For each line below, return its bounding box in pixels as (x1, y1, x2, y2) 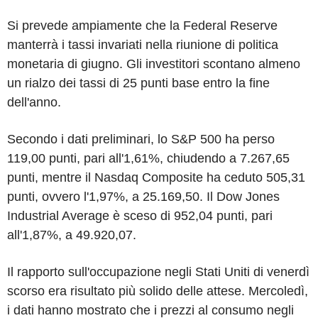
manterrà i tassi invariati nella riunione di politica (7, 37, 278, 52)
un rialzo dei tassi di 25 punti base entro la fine (7, 75, 270, 90)
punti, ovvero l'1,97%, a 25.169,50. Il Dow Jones (7, 189, 280, 204)
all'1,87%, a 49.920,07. (7, 227, 136, 242)
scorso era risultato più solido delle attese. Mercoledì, (7, 283, 308, 298)
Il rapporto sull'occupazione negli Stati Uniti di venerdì (7, 264, 309, 279)
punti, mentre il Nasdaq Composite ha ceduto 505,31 (7, 170, 305, 185)
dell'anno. (7, 94, 61, 109)
